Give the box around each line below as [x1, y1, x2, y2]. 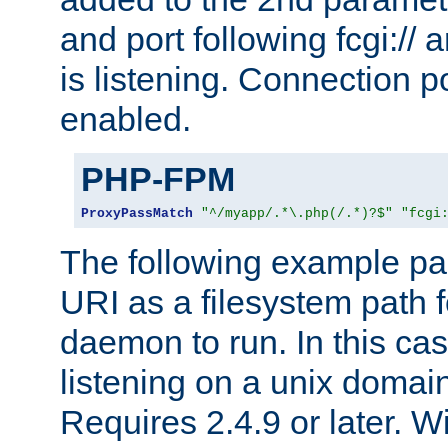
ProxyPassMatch [81, 205, 193, 221]
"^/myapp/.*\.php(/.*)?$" [201, 205, 393, 221]
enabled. [60, 99, 191, 138]
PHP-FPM [81, 159, 235, 198]
